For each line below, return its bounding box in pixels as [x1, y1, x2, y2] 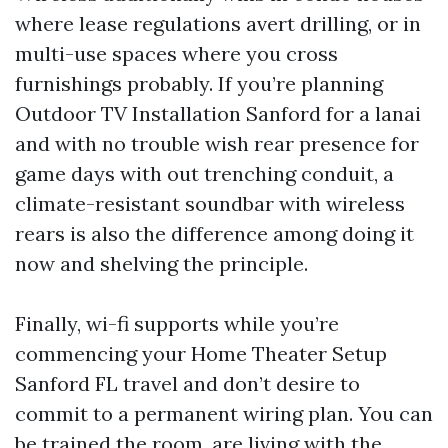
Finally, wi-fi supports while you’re [15, 311, 339, 336]
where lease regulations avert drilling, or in [15, 11, 421, 36]
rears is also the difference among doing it [15, 221, 414, 246]
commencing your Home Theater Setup [15, 341, 387, 366]
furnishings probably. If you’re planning [15, 71, 383, 96]
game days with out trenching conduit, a [15, 161, 394, 186]
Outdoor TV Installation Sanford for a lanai [15, 101, 421, 126]
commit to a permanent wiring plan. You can [15, 401, 433, 426]
